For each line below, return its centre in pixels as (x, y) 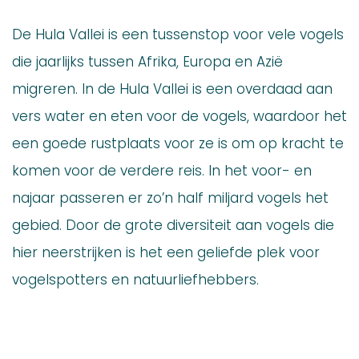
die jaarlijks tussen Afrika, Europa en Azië (147, 62)
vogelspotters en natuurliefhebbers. (135, 280)
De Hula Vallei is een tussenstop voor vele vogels (178, 34)
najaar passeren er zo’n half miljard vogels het (170, 198)
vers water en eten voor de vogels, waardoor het (179, 116)
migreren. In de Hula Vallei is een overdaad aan (172, 89)
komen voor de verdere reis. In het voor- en (162, 171)
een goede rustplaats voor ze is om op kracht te (178, 143)
